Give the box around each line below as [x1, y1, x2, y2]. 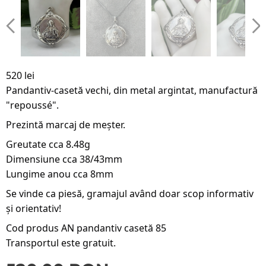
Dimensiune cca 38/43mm [6, 152, 122, 166]
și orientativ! [6, 201, 61, 215]
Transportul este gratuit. [6, 236, 116, 249]
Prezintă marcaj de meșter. [6, 118, 125, 131]
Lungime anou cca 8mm [6, 167, 113, 180]
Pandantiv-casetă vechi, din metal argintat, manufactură [6, 83, 258, 97]
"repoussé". [6, 98, 59, 112]
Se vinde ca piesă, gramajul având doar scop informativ [6, 186, 254, 200]
